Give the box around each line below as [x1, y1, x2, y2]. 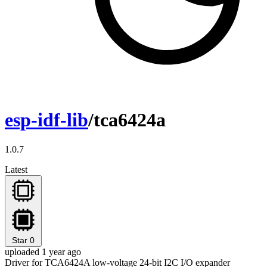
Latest [5, 164, 27, 175]
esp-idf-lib [5, 109, 88, 131]
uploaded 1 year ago [5, 246, 81, 257]
